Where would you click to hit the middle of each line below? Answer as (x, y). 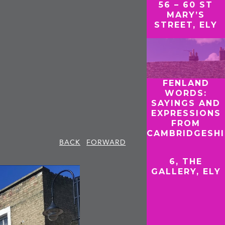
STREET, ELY (186, 25)
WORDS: (186, 93)
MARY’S (186, 15)
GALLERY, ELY (186, 171)
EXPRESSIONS (186, 113)
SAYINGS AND (186, 103)
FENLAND (186, 83)
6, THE (186, 161)
